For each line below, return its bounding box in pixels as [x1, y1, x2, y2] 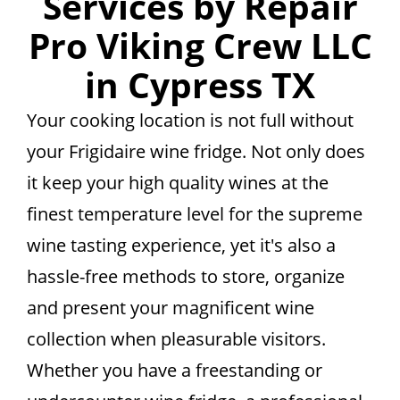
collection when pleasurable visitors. [27, 327, 326, 351]
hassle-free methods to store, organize [27, 264, 345, 288]
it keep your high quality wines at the [27, 171, 329, 195]
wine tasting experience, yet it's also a [27, 233, 336, 257]
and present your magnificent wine [27, 296, 314, 320]
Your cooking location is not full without [27, 108, 354, 132]
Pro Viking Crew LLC [28, 21, 372, 69]
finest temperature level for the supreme [27, 202, 362, 226]
